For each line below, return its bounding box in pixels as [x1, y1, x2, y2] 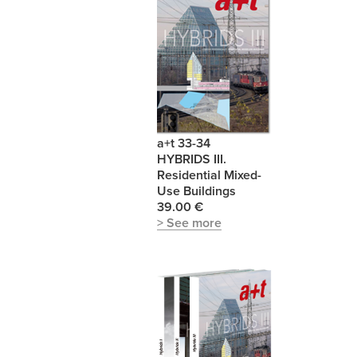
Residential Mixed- [157, 169, 261, 182]
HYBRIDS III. [157, 153, 226, 167]
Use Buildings [157, 185, 236, 198]
